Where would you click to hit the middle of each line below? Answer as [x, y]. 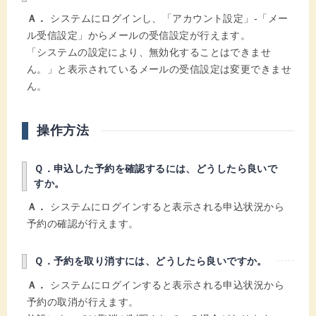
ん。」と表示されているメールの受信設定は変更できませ [159, 69]
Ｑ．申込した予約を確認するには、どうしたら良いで [156, 168]
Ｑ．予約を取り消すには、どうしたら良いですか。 [151, 261]
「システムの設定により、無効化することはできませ [149, 52]
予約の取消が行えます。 [83, 302]
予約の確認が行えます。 [83, 224]
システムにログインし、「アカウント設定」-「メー [168, 18]
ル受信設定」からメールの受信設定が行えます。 [139, 35]
